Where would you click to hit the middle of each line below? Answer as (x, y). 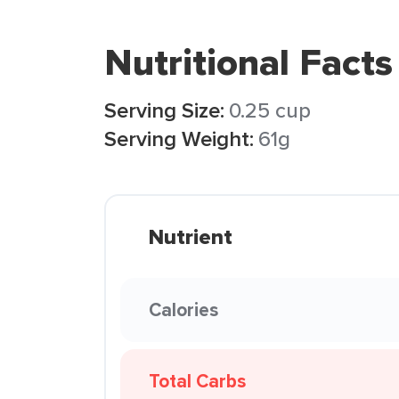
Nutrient (191, 237)
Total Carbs (197, 381)
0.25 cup (270, 110)
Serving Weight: (179, 138)
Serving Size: (164, 110)
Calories (183, 309)
